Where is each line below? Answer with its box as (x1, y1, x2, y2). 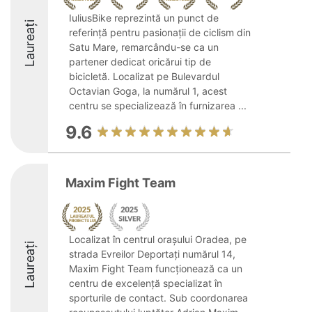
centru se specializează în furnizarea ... (69, 100, 247, 111)
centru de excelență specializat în (69, 277, 222, 289)
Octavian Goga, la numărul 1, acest (69, 85, 227, 97)
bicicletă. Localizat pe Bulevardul (69, 70, 219, 82)
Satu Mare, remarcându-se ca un (69, 41, 219, 53)
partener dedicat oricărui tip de (69, 56, 211, 68)
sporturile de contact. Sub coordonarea (69, 292, 248, 304)
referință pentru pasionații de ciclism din (69, 26, 251, 38)
